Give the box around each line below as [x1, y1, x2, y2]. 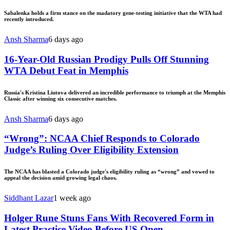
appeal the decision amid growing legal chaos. [4, 175, 117, 181]
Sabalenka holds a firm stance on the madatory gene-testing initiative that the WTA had [4, 9, 222, 16]
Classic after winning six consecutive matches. [4, 95, 117, 102]
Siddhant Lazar [4, 194, 53, 203]
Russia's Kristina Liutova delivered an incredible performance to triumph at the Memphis [4, 89, 225, 95]
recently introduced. [4, 15, 54, 22]
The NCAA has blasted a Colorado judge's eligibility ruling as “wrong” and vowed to [4, 168, 215, 175]
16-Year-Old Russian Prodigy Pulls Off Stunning [4, 53, 209, 65]
